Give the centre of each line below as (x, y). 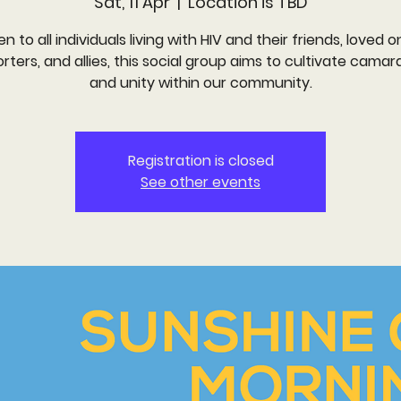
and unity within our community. (200, 82)
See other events (200, 182)
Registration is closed (200, 160)
